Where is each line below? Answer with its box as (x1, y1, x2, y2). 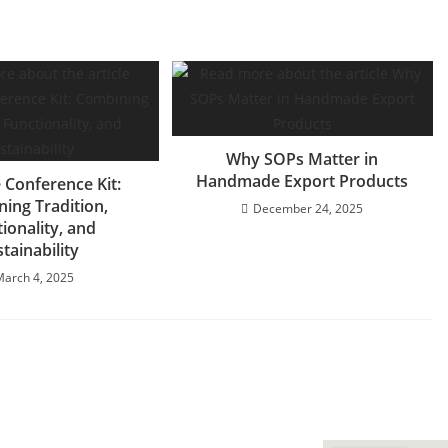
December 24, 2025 (253, 200, 364, 217)
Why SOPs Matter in (226, 148, 379, 170)
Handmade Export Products (196, 170, 409, 192)
